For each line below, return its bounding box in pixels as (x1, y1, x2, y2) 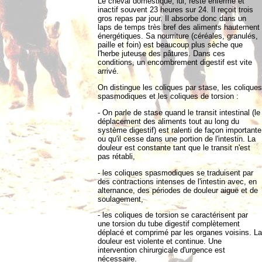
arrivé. (98, 67, 119, 76)
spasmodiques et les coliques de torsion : (98, 91, 239, 101)
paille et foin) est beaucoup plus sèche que (98, 40, 243, 50)
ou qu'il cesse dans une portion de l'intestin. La (98, 134, 256, 143)
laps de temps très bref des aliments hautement (98, 23, 260, 32)
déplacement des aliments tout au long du (98, 116, 239, 126)
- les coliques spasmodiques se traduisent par (98, 168, 253, 177)
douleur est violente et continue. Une (98, 237, 222, 246)
